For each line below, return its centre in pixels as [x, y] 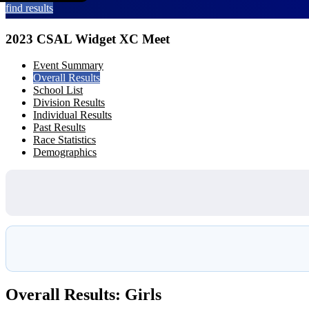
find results [29, 8]
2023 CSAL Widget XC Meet [88, 39]
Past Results [59, 128]
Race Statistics [64, 140]
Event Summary [68, 66]
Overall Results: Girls [83, 295]
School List [58, 90]
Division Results [69, 103]
